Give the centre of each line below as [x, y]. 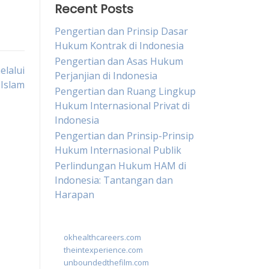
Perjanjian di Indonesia [106, 76]
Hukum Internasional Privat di [122, 106]
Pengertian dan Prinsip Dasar [121, 31]
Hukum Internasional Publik [118, 150]
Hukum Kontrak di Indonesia [119, 46]
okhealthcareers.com [102, 237]
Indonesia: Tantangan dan [114, 180]
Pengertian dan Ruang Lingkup [125, 91]
